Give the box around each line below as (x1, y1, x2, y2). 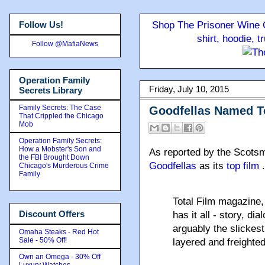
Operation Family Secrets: (19, 137, 102, 145)
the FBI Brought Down (19, 153, 89, 161)
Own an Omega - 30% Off (19, 252, 101, 261)
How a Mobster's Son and (19, 145, 101, 153)
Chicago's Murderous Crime (19, 161, 109, 170)
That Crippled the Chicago (19, 112, 104, 120)
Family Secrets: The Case (19, 104, 101, 112)
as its (196, 160, 227, 172)
